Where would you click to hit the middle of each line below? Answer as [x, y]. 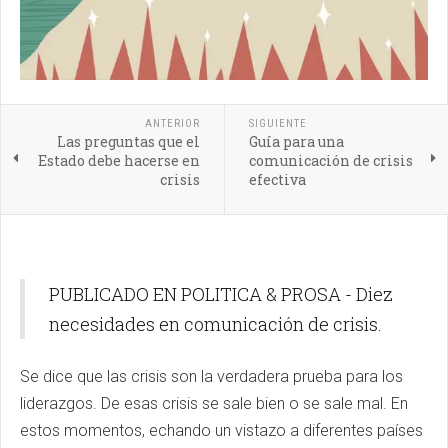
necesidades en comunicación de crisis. [215, 324]
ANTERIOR [172, 123]
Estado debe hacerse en [118, 160]
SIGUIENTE [277, 123]
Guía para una [296, 141]
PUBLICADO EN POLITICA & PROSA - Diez [221, 294]
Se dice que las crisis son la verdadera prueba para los [211, 376]
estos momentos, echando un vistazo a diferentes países [221, 430]
